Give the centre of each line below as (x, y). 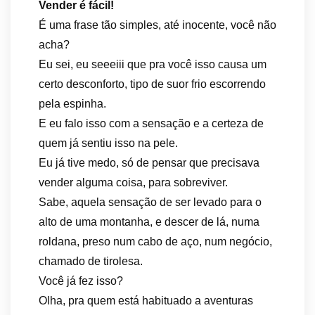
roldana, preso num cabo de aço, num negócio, (155, 242)
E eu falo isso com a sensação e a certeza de (151, 123)
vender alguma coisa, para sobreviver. (133, 182)
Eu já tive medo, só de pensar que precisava (149, 163)
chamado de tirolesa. (91, 261)
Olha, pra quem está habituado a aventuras (146, 301)
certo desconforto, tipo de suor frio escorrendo (152, 84)
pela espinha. (72, 104)
